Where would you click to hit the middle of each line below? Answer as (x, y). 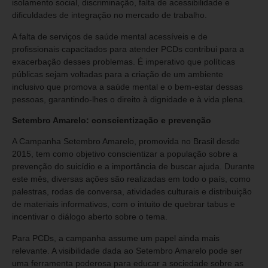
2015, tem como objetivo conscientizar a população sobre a (125, 154)
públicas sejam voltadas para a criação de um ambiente (118, 74)
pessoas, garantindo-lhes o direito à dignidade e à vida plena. (129, 99)
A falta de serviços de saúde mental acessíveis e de (110, 36)
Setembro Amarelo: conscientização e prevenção (112, 120)
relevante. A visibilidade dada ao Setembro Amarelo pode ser (127, 250)
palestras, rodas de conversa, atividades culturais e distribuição (132, 192)
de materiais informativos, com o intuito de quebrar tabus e (124, 204)
